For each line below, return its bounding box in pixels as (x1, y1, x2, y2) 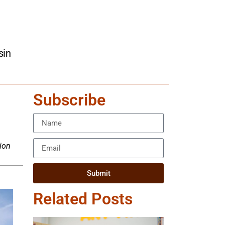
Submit (86, 168, 110, 178)
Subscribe (33, 90, 105, 110)
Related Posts (33, 189, 133, 209)
